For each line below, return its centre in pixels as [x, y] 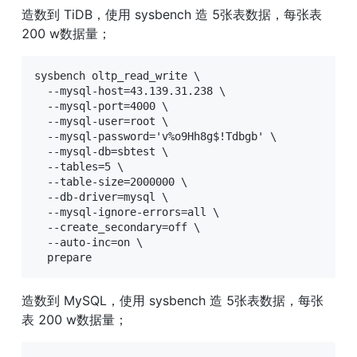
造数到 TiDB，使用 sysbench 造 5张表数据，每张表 [172, 14]
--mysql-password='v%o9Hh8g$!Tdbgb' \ [155, 136]
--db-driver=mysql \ [101, 196]
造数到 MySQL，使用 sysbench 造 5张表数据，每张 [173, 300]
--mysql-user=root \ [101, 121]
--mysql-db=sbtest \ [101, 151]
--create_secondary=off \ [117, 227]
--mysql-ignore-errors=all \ [127, 212]
